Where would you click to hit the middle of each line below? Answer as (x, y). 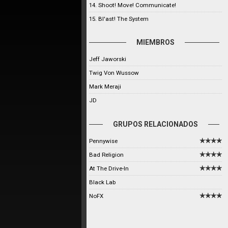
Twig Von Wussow (114, 73)
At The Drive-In (109, 168)
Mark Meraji (105, 87)
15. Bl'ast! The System (119, 19)
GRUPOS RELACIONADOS (156, 124)
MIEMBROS (156, 42)
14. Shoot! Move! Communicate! (133, 5)
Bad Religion (106, 155)
